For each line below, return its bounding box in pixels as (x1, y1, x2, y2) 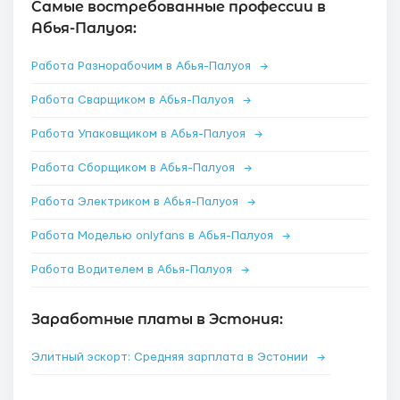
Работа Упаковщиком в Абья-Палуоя (31, 128, 249, 140)
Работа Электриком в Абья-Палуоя (31, 196, 242, 208)
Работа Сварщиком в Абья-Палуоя (31, 94, 237, 106)
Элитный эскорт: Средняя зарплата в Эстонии (31, 351, 312, 363)
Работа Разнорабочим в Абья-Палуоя (31, 60, 254, 72)
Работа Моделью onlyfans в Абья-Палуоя (31, 229, 277, 242)
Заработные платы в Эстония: (31, 311, 283, 328)
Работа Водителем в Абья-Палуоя (31, 263, 236, 276)
